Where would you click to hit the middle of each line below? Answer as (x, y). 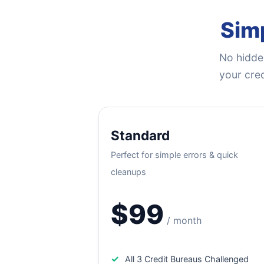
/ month (184, 220)
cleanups (128, 172)
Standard (140, 135)
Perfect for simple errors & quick (174, 155)
